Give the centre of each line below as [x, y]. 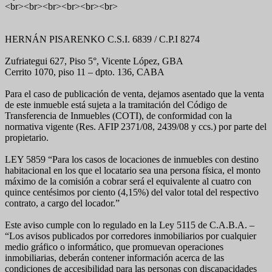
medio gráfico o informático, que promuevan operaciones [114, 247]
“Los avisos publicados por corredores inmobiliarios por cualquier [131, 236]
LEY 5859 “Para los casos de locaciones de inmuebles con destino [132, 159]
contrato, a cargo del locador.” [62, 203]
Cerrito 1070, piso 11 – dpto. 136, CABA [85, 72]
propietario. [27, 138]
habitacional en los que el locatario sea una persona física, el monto [133, 170]
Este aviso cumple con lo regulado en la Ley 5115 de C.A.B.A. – [130, 225]
